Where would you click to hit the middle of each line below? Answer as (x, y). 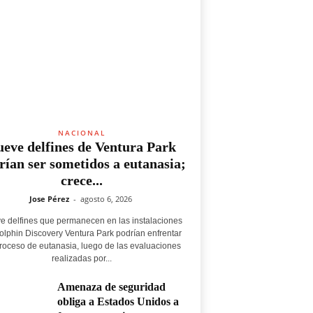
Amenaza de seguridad (111, 287)
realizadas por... (81, 259)
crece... (81, 180)
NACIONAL (81, 133)
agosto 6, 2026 (106, 199)
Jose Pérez (49, 199)
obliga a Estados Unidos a (118, 301)
